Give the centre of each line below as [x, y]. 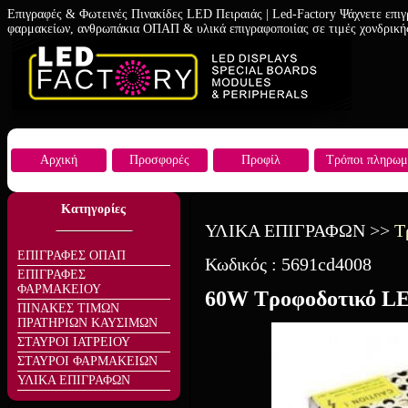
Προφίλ [261, 160]
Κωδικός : [243, 264]
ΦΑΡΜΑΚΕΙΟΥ [59, 289]
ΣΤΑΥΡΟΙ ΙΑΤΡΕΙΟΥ [74, 342]
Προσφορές [160, 160]
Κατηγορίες [94, 209]
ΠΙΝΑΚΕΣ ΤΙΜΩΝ [68, 308]
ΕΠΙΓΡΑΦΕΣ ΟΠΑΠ [71, 255]
